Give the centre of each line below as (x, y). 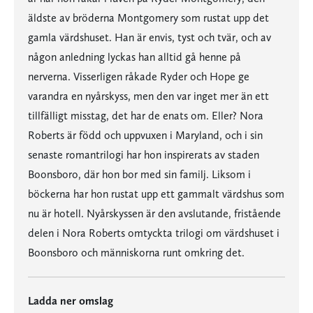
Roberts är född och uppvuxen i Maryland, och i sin (145, 135)
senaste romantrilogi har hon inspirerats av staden (144, 155)
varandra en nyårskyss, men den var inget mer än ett (148, 96)
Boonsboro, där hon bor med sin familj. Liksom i (139, 174)
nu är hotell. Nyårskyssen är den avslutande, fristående (154, 213)
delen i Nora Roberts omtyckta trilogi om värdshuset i (154, 233)
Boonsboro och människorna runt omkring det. (136, 253)
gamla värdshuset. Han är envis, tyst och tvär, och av (150, 37)
